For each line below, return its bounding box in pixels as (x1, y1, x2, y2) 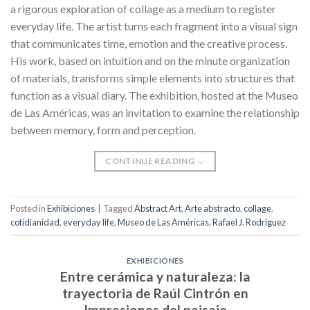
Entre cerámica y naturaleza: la (60, 268, 250, 284)
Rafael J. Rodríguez (212, 217, 286, 228)
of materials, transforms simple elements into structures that (10, 71, 295, 84)
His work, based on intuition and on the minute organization (10, 53, 290, 67)
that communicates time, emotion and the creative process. (10, 36, 287, 50)
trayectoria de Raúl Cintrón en (62, 284, 248, 301)
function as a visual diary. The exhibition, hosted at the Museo (10, 88, 298, 102)
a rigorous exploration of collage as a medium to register (10, 1, 276, 15)
